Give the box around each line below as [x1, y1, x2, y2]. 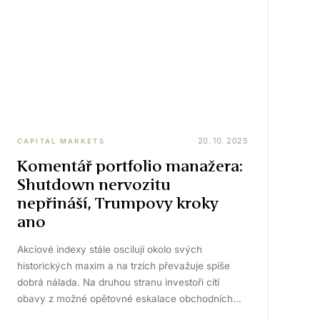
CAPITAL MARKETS [16, 136, 105, 145]
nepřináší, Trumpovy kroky [16, 194, 219, 212]
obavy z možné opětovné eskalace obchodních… [16, 293, 241, 304]
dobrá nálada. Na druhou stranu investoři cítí [16, 276, 219, 288]
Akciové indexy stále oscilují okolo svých [16, 244, 202, 255]
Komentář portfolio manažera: [16, 157, 243, 175]
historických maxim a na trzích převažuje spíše [16, 260, 230, 271]
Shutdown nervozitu [16, 176, 171, 194]
